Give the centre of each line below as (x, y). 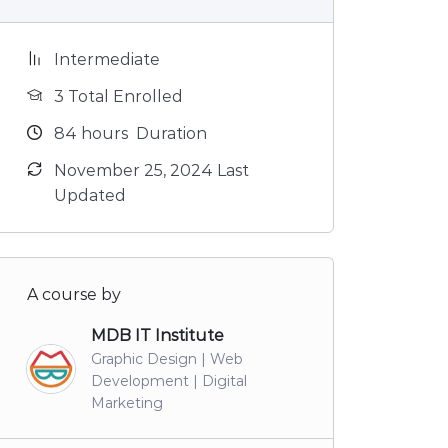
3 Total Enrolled (118, 96)
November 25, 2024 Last (151, 170)
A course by (74, 294)
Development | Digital (169, 381)
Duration (169, 133)
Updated (90, 195)
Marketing (127, 403)
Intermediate (107, 59)
